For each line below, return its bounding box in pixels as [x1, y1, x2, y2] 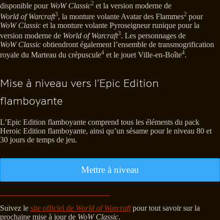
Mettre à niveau [81, 165, 139, 175]
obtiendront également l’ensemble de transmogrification [41, 40, 214, 49]
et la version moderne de [94, 1, 171, 10]
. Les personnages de [121, 31, 186, 40]
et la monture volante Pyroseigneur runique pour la [41, 21, 199, 30]
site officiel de [30, 204, 76, 213]
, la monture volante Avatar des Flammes [58, 12, 184, 21]
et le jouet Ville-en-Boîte [104, 51, 182, 59]
